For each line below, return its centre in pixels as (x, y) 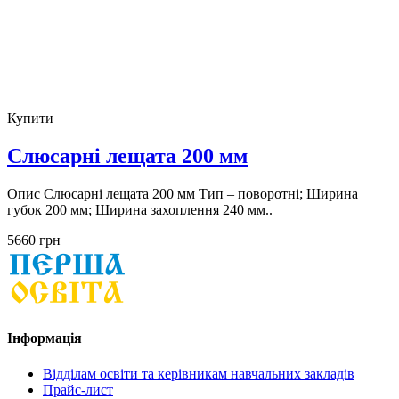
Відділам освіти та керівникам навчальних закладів (199, 373)
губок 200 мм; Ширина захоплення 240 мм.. (140, 210)
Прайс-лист (78, 389)
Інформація (45, 338)
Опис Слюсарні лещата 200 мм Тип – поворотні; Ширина (183, 194)
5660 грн (34, 240)
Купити (30, 118)
